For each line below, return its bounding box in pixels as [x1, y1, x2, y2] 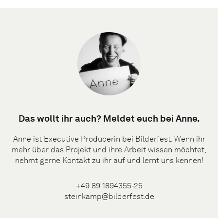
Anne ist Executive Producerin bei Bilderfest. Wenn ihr [13, 134, 205, 144]
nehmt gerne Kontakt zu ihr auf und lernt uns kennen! [15, 155, 203, 165]
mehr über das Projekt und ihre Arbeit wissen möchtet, [12, 145, 206, 154]
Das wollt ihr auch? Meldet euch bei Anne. [18, 112, 200, 124]
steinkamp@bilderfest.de [64, 191, 154, 201]
